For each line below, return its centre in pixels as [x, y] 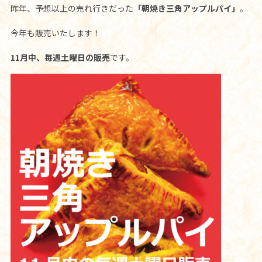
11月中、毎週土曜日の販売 [60, 57]
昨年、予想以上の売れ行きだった [72, 8]
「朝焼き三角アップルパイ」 [186, 8]
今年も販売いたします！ [55, 32]
